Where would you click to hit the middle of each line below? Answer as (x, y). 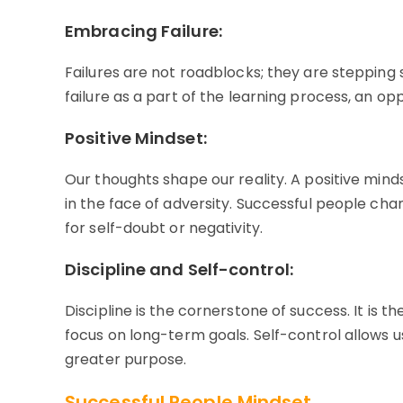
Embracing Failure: (143, 31)
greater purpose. (126, 360)
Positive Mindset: (136, 139)
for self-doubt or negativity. (164, 228)
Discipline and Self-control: (179, 270)
